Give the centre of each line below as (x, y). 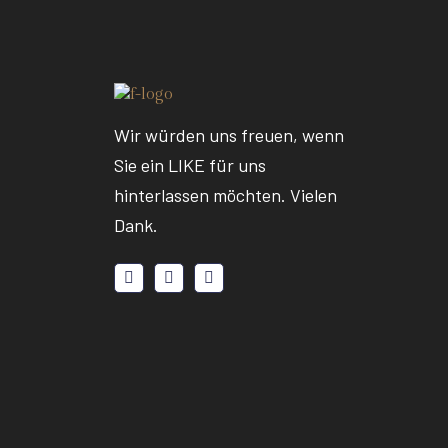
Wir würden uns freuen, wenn (229, 135)
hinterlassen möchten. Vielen (225, 195)
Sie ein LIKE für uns (190, 165)
